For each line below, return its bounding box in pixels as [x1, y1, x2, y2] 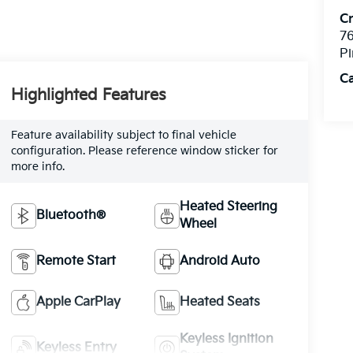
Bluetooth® [35, 207, 106, 223]
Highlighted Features [10, 85, 166, 105]
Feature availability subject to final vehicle [10, 128, 236, 142]
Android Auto [180, 253, 261, 269]
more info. [10, 159, 65, 173]
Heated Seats [180, 294, 261, 310]
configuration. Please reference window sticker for [10, 143, 278, 158]
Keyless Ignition [180, 331, 274, 347]
